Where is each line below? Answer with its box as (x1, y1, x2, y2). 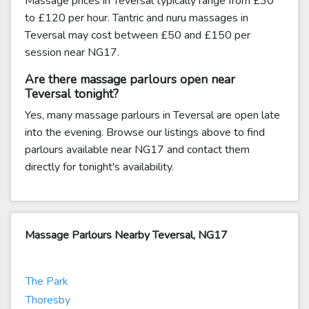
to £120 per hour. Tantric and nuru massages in (25, 10, 248, 26)
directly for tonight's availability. (25, 159, 174, 175)
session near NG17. (25, 45, 119, 60)
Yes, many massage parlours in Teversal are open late (25, 108, 280, 123)
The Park (26, 274, 68, 289)
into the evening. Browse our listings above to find (25, 125, 265, 140)
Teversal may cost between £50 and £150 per (25, 28, 250, 43)
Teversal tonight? (25, 86, 119, 102)
